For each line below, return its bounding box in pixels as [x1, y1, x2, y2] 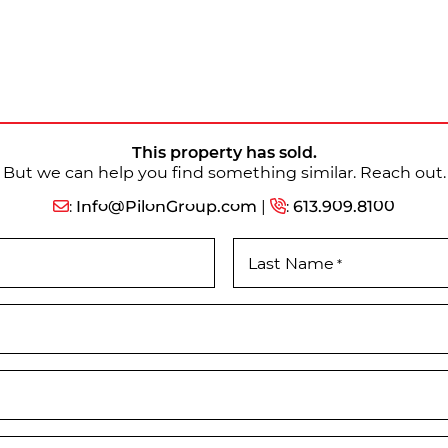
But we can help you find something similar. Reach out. [2, 161, 446, 183]
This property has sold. [131, 141, 317, 163]
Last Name [247, 252, 334, 274]
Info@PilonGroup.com [76, 195, 257, 217]
